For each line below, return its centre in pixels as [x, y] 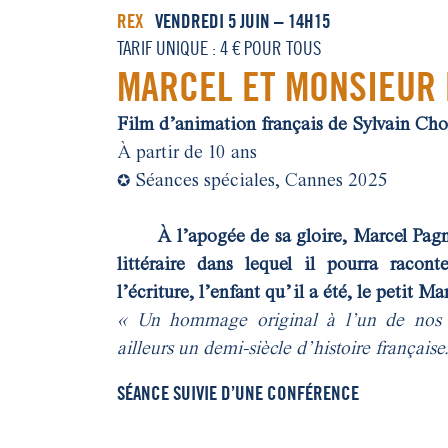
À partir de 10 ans [187, 153]
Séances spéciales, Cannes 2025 [259, 181]
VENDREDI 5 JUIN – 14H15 [236, 21]
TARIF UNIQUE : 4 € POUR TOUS [219, 48]
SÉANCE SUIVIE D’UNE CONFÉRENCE [238, 393]
